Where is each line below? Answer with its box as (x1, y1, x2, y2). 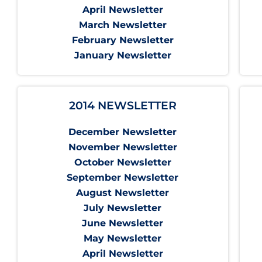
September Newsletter (67, 172, 179, 184)
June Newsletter (82, 218, 164, 229)
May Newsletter (84, 233, 162, 244)
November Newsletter (68, 142, 177, 153)
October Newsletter (74, 157, 171, 168)
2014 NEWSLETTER (68, 99, 177, 113)
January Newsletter (74, 50, 171, 61)
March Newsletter (78, 19, 167, 31)
